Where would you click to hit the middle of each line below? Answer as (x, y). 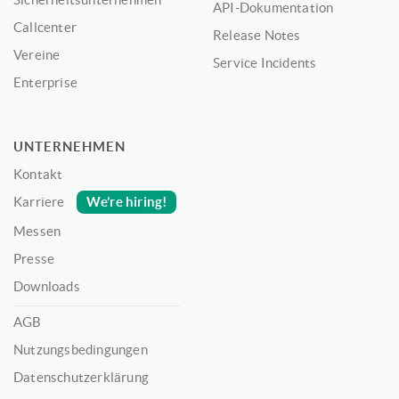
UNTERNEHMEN (69, 147)
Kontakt (38, 175)
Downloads (47, 287)
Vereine (37, 55)
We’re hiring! (126, 202)
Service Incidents (265, 63)
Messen (37, 232)
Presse (34, 259)
